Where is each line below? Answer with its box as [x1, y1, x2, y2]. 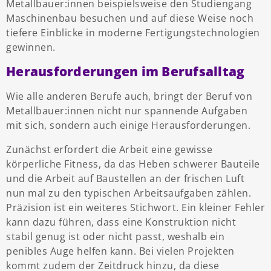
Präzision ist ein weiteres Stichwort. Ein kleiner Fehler [6, 201, 265, 215]
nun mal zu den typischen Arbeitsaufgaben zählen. [6, 186, 251, 200]
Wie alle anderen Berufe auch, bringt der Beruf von [6, 90, 252, 103]
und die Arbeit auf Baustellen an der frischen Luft [6, 172, 244, 186]
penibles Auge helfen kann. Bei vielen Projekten [6, 244, 235, 258]
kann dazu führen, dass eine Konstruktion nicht [6, 215, 236, 229]
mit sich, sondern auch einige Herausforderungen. [6, 119, 250, 132]
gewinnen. [6, 41, 56, 54]
